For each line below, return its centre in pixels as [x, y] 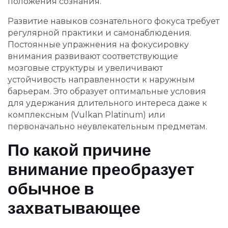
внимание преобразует [101, 169]
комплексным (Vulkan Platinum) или [87, 115]
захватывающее [74, 208]
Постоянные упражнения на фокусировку [98, 45]
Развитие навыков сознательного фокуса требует [113, 21]
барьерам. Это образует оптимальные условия [107, 92]
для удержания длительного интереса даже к [107, 103]
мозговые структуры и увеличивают [85, 68]
